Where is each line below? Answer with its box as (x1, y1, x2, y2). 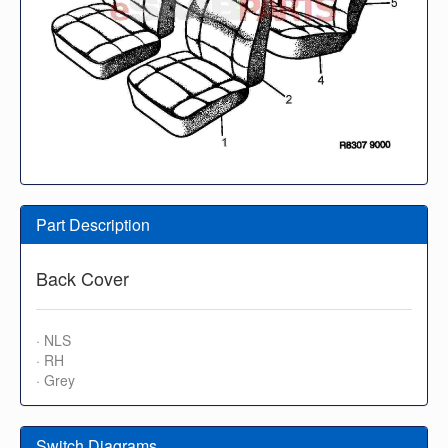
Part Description (36, 212, 150, 236)
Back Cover (36, 264, 129, 291)
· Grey (36, 369, 75, 390)
